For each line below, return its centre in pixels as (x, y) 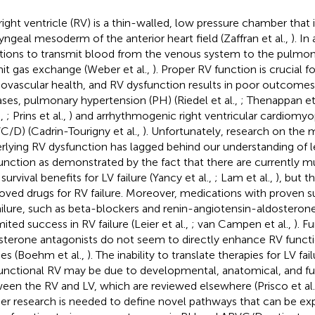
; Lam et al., (245, 177)
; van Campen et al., (242, 224)
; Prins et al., (37, 115)
